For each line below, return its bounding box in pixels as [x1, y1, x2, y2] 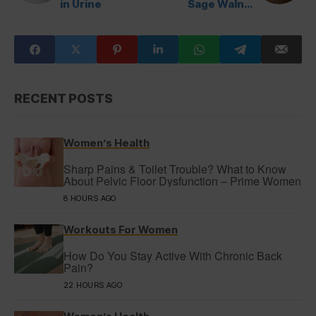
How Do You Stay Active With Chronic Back [63, 248, 282, 264]
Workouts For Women [63, 223, 178, 236]
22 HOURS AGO [63, 280, 123, 290]
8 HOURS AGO [63, 193, 116, 203]
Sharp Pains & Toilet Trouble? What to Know [63, 161, 286, 177]
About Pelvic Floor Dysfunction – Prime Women [63, 173, 301, 189]
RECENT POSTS [14, 91, 113, 106]
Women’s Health [63, 136, 150, 150]
